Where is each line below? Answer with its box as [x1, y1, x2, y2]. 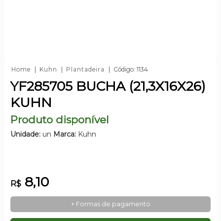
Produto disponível [10, 113, 109, 126]
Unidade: [10, 129, 40, 139]
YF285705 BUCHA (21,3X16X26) [10, 77, 206, 94]
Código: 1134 [113, 65, 148, 73]
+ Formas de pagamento [71, 200, 150, 208]
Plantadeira [66, 65, 105, 73]
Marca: [53, 129, 76, 139]
